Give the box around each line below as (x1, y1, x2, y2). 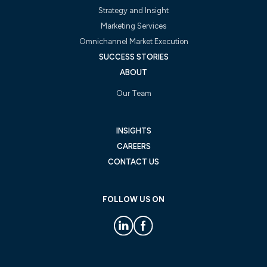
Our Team (116, 89, 151, 98)
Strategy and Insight (98, 5, 169, 15)
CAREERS (116, 142, 151, 151)
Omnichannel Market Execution (79, 36, 188, 46)
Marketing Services (101, 21, 166, 30)
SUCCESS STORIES (98, 52, 169, 61)
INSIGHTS (116, 126, 151, 136)
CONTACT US (108, 157, 159, 167)
